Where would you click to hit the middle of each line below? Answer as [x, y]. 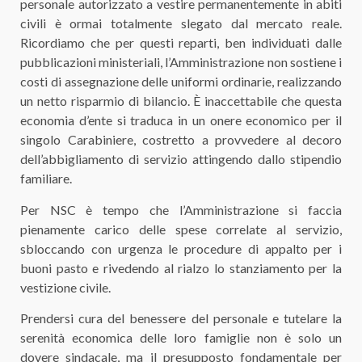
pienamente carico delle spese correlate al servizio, [181, 229]
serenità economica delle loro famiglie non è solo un [181, 338]
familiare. [46, 179]
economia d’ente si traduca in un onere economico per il [181, 120]
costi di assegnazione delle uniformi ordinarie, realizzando [181, 82]
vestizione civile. [65, 287]
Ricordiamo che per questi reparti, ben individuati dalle [181, 43]
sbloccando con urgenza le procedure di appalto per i [181, 248]
